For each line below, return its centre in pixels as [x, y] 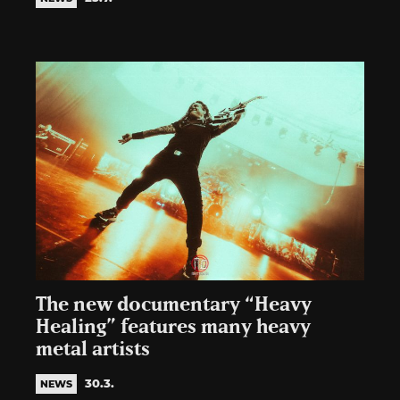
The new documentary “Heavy [174, 304]
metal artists [93, 349]
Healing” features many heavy [173, 327]
